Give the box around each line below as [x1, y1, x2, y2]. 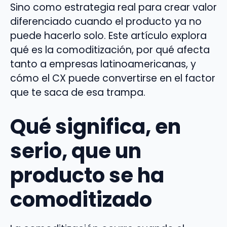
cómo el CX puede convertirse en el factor [10, 71, 215, 86]
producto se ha [10, 161, 164, 190]
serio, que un [10, 137, 141, 166]
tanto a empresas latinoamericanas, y [10, 57, 196, 71]
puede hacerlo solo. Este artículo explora [10, 29, 207, 43]
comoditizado [10, 185, 152, 214]
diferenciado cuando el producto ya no [10, 15, 202, 29]
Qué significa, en [10, 112, 181, 141]
